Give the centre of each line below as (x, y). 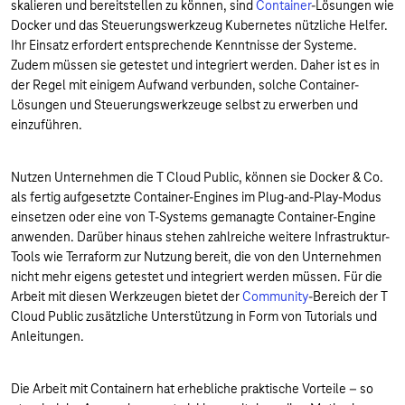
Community (275, 297)
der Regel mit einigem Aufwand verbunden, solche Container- (185, 85)
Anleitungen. (49, 336)
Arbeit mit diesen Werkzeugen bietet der (127, 297)
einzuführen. (48, 125)
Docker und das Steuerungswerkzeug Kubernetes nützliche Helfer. (199, 25)
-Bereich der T (348, 297)
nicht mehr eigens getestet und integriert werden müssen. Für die (197, 277)
